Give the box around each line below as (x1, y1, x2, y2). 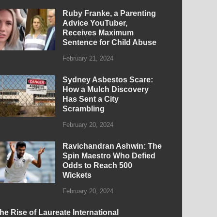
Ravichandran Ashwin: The (62, 141, 162, 150)
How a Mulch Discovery (62, 85, 149, 94)
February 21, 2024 (62, 55, 114, 62)
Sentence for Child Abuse (62, 38, 157, 47)
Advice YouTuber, (62, 19, 128, 28)
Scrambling (62, 105, 105, 113)
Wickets (62, 170, 92, 179)
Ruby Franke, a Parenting (62, 9, 156, 18)
